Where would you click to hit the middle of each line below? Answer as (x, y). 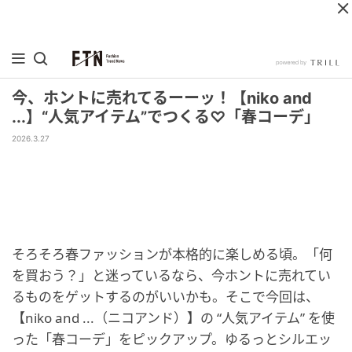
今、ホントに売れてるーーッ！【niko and (162, 98)
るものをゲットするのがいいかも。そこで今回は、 (165, 297)
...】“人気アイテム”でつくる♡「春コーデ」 (166, 117)
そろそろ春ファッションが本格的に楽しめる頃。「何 (172, 254)
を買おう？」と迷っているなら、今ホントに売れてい (171, 275)
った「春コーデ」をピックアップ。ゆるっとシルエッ (172, 339)
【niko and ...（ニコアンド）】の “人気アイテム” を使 (173, 318)
